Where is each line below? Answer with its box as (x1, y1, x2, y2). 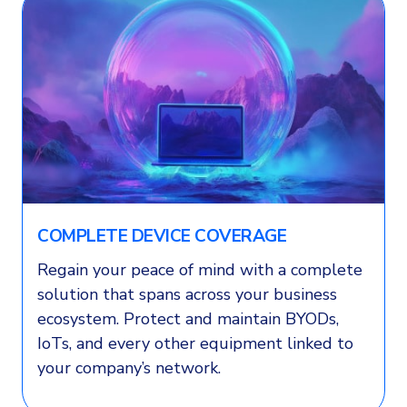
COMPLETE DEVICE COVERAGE (37, 223, 287, 248)
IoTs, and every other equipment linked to (37, 332, 353, 354)
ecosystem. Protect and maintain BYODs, (37, 307, 339, 330)
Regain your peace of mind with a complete (37, 258, 362, 281)
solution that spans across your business (37, 283, 337, 305)
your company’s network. (37, 356, 221, 379)
